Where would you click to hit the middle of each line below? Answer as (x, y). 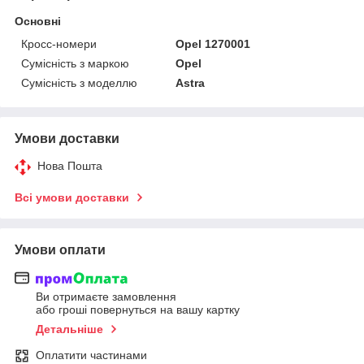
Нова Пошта (70, 165)
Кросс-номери (59, 43)
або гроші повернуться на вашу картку (138, 310)
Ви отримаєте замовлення (106, 297)
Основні (38, 21)
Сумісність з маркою (75, 63)
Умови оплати (60, 249)
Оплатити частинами (91, 355)
